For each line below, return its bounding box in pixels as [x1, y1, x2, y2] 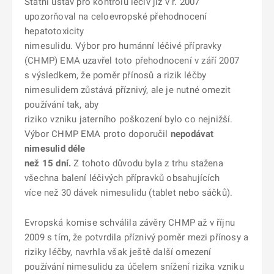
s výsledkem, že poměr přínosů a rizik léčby [24, 70, 207, 81]
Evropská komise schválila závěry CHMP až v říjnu [24, 217, 235, 228]
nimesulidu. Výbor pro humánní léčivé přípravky [24, 40, 222, 51]
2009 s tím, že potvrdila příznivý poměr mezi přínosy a [24, 232, 249, 243]
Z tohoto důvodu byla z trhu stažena [71, 158, 223, 169]
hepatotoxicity [24, 26, 84, 37]
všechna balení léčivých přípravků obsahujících [24, 172, 220, 183]
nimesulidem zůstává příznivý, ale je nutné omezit [24, 84, 231, 95]
